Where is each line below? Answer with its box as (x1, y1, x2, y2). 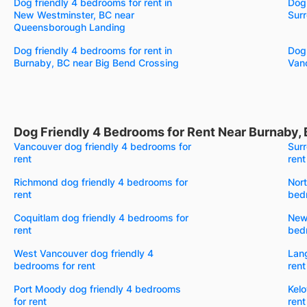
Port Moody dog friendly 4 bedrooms (14, 282, 181, 295)
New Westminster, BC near (14, 8, 134, 21)
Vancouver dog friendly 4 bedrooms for (14, 140, 191, 152)
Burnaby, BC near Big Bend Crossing (14, 56, 179, 69)
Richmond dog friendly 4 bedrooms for (14, 175, 188, 188)
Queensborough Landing (14, 21, 125, 33)
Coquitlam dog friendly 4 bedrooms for (14, 211, 188, 223)
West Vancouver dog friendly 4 (14, 247, 153, 259)
